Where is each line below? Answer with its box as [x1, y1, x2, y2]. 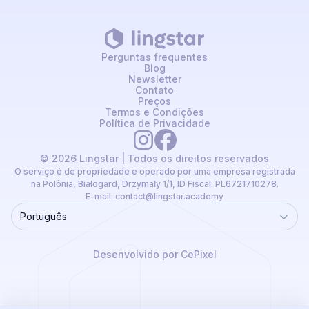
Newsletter [128, 73, 181, 85]
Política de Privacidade [99, 117, 210, 129]
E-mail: [86, 191, 113, 201]
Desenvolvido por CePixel [92, 248, 217, 260]
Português [20, 210, 67, 222]
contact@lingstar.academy [115, 191, 223, 201]
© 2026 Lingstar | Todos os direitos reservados [40, 152, 269, 164]
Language [10, 215, 56, 227]
